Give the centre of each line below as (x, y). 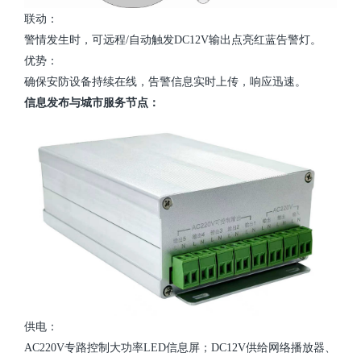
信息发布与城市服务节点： (92, 102)
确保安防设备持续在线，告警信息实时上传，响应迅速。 (165, 81)
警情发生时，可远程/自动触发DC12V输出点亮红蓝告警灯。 (173, 39)
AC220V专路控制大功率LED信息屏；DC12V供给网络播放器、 (180, 347)
